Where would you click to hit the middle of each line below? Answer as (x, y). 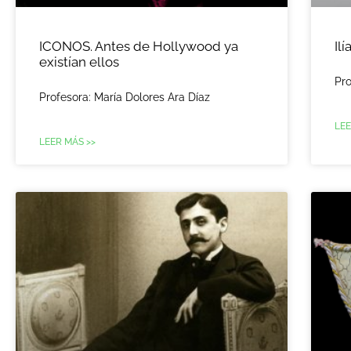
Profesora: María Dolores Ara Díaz (125, 97)
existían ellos (79, 62)
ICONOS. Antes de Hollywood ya (139, 46)
